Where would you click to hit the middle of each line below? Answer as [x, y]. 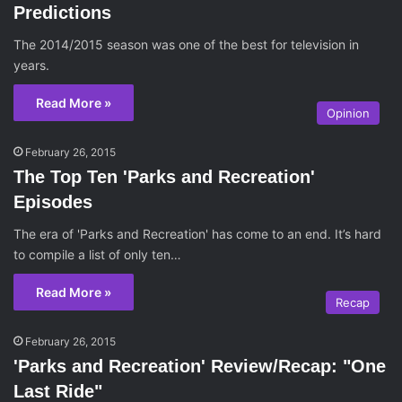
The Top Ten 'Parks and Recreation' [164, 177]
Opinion [348, 113]
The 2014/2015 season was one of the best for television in [186, 44]
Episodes [53, 202]
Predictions [62, 13]
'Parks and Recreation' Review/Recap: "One [200, 366]
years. [31, 65]
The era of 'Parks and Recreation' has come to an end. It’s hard [197, 234]
